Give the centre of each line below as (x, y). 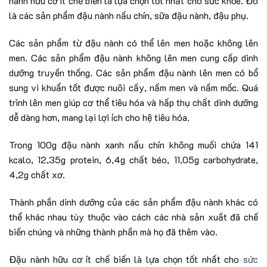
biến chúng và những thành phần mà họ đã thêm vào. (113, 231)
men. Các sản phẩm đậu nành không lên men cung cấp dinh (133, 58)
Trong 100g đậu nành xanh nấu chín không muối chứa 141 (133, 144)
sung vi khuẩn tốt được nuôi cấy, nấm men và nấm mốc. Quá (133, 88)
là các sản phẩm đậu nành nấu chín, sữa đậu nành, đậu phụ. (129, 15)
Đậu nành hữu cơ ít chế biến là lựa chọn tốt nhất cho (126, 259)
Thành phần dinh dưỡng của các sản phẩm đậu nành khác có (133, 201)
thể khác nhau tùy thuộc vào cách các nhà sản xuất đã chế (133, 216)
